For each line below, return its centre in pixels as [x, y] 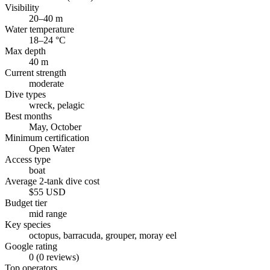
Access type [28, 159]
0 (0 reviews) [54, 257]
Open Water [52, 148]
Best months [28, 116]
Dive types [25, 94]
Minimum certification [47, 137]
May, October [55, 127]
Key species [28, 224]
